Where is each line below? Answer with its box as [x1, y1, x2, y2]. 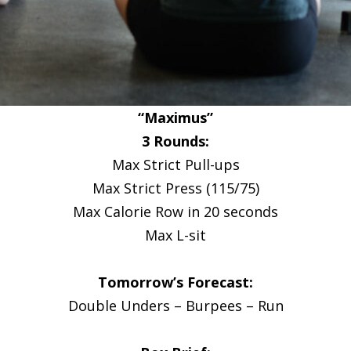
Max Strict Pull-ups [111, 155, 240, 174]
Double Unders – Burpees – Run [67, 296, 284, 315]
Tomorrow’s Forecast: [98, 273, 253, 291]
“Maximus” [138, 108, 213, 127]
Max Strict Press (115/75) [92, 179, 259, 197]
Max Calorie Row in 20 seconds [73, 202, 278, 221]
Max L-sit [145, 226, 206, 244]
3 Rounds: [142, 132, 209, 150]
